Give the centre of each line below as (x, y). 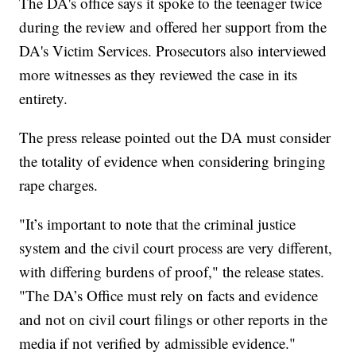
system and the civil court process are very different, (176, 247)
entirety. (44, 98)
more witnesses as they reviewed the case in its (159, 74)
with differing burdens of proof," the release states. (172, 271)
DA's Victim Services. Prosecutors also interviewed (173, 50)
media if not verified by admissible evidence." (158, 342)
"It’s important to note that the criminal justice (158, 223)
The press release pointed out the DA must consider (175, 137)
